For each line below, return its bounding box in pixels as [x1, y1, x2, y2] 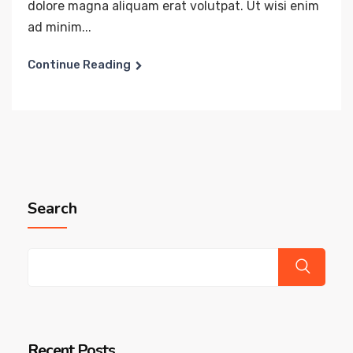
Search [28, 198, 77, 220]
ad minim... [28, 20, 91, 35]
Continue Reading [28, 58, 131, 72]
